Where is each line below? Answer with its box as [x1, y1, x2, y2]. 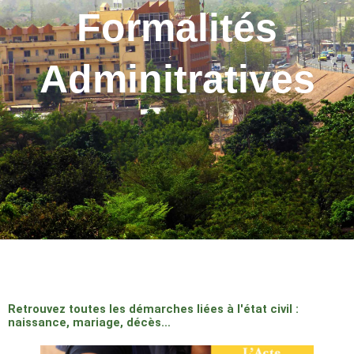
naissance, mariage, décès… [8, 315, 171, 330]
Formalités [77, 6, 277, 51]
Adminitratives [39, 57, 315, 102]
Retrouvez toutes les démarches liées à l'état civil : [8, 302, 299, 317]
